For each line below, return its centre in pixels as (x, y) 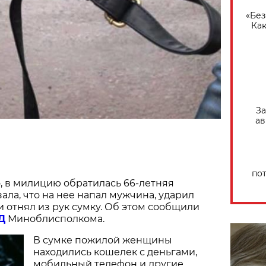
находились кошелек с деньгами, (115, 252)
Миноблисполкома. (55, 218)
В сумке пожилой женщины (103, 240)
